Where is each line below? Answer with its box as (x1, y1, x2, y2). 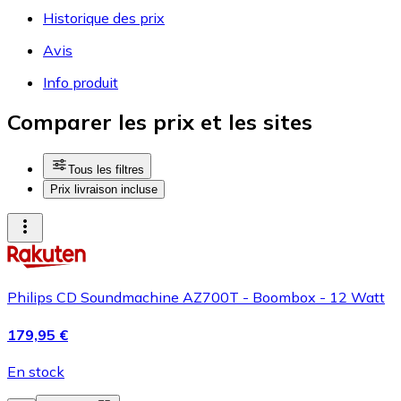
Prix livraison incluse (50, 183, 158, 197)
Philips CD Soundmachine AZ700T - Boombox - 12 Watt (7, 288, 385, 307)
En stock (7, 362, 64, 380)
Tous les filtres (68, 163, 144, 177)
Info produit (43, 73, 118, 91)
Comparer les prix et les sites (7, 108, 312, 136)
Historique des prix (43, 8, 165, 27)
